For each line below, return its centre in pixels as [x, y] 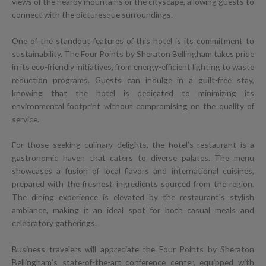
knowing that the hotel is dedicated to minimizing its [133, 93]
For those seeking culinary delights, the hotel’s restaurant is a [133, 145]
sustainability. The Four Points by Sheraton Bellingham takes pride [133, 53]
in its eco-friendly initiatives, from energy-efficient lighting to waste [133, 66]
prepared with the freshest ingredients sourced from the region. [133, 184]
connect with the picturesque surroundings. [92, 14]
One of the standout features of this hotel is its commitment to [133, 40]
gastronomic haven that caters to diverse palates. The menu [133, 158]
